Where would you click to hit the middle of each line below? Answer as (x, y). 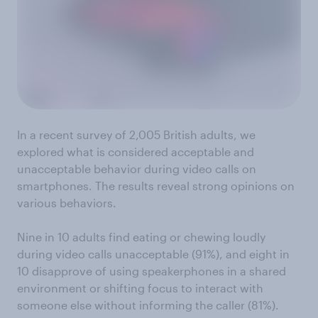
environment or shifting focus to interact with (140, 288)
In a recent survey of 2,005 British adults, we (136, 135)
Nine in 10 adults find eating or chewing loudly (141, 237)
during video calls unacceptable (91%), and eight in (153, 254)
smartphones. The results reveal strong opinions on (156, 186)
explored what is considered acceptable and (136, 152)
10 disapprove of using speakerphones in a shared (152, 271)
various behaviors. (68, 203)
